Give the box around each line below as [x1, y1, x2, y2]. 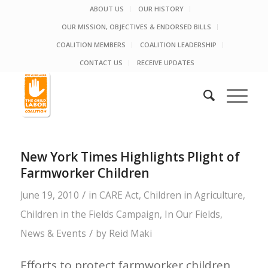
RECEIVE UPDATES [136, 58, 194, 67]
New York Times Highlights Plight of [20, 148, 240, 165]
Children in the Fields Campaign [20, 208, 160, 221]
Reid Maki [108, 227, 152, 240]
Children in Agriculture [143, 189, 243, 202]
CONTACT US [79, 58, 123, 67]
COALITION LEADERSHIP [140, 40, 217, 49]
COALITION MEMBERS [56, 40, 126, 49]
